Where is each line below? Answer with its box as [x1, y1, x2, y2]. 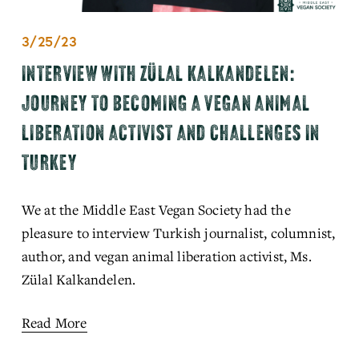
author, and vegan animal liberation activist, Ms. [21, 246, 312, 265]
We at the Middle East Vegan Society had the [21, 200, 291, 219]
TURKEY [21, 149, 77, 175]
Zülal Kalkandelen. [21, 269, 139, 288]
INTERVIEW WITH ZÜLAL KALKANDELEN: [21, 60, 296, 87]
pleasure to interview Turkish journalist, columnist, [21, 223, 336, 242]
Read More [21, 313, 87, 332]
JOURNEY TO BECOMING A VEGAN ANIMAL [21, 90, 311, 116]
